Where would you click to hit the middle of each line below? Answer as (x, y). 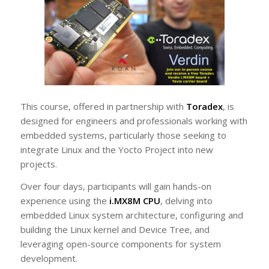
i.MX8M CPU (134, 200)
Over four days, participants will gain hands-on (116, 186)
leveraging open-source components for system (120, 243)
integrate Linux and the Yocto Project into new (116, 150)
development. (49, 258)
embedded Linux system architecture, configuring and (131, 215)
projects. (38, 164)
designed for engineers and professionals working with (134, 121)
